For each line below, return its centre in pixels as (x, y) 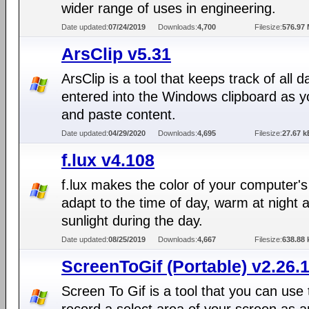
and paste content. (119, 114)
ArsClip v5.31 (116, 54)
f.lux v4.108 (108, 160)
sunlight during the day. (132, 221)
